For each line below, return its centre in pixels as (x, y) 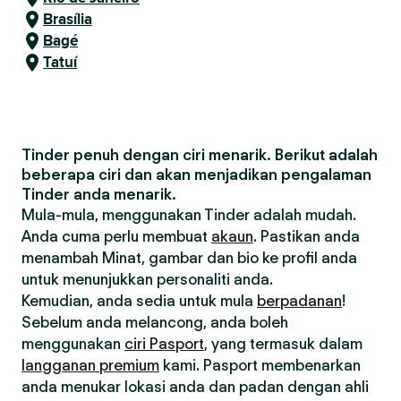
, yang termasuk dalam (283, 344)
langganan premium (90, 365)
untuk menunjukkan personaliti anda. (147, 279)
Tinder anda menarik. (99, 194)
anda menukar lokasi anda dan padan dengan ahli (195, 387)
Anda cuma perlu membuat (116, 236)
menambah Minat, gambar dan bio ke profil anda (189, 258)
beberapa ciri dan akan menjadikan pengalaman (196, 175)
